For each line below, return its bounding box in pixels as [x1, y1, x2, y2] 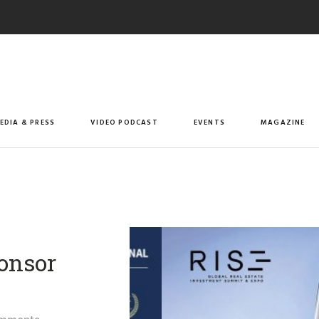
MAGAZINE [261, 116, 305, 127]
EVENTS [193, 116, 226, 127]
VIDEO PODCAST [90, 116, 158, 127]
